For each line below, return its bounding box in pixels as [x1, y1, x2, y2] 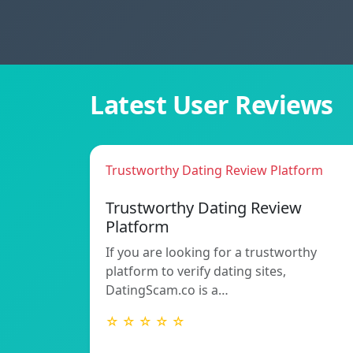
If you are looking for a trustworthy [106, 243, 317, 261]
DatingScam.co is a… [106, 281, 229, 299]
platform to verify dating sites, [106, 262, 286, 280]
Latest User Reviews [90, 87, 333, 121]
